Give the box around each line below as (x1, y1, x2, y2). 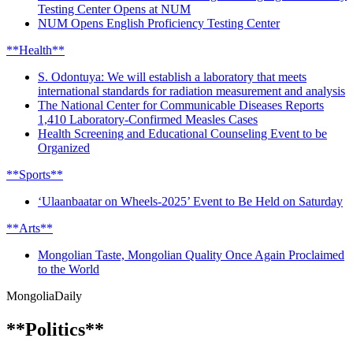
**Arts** (6, 221, 53, 235)
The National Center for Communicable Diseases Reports (38, 98, 324, 112)
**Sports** (6, 167, 63, 181)
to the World (38, 262, 99, 276)
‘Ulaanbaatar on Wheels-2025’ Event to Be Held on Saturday (38, 194, 343, 208)
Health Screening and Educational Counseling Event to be (38, 126, 327, 140)
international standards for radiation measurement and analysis (38, 84, 345, 98)
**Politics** (6, 318, 104, 340)
